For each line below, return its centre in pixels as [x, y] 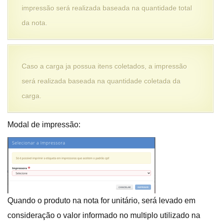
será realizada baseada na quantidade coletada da [101, 81]
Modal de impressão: [44, 124]
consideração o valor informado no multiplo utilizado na [104, 215]
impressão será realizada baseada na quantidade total [107, 8]
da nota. [35, 22]
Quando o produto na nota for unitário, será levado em [101, 200]
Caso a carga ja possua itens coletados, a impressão [104, 66]
